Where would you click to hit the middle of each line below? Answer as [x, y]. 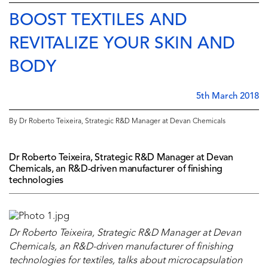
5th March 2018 [228, 97]
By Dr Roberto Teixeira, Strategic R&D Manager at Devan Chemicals [117, 122]
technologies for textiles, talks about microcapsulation [126, 261]
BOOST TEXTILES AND [98, 21]
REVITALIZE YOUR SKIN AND [122, 45]
